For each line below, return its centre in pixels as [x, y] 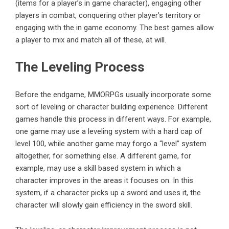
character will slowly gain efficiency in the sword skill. [104, 205]
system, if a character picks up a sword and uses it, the [108, 193]
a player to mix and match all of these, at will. [91, 40]
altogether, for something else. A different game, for [103, 156]
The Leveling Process [80, 67]
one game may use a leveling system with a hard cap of [109, 132]
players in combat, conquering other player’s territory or [108, 16]
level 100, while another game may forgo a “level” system [111, 144]
